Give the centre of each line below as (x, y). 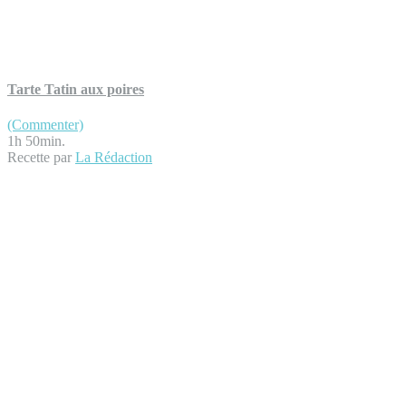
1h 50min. (36, 140)
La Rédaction (114, 157)
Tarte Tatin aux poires (76, 89)
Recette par (41, 157)
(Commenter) (45, 124)
